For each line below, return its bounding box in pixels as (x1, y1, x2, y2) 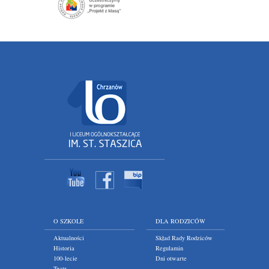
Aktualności (53, 234, 84, 242)
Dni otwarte (156, 254, 187, 262)
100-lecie (53, 254, 77, 262)
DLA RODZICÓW (156, 217, 205, 225)
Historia (53, 244, 74, 252)
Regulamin (156, 244, 183, 252)
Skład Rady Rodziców (156, 234, 213, 242)
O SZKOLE (53, 217, 83, 225)
